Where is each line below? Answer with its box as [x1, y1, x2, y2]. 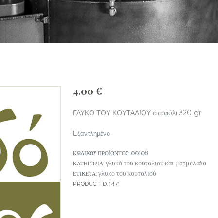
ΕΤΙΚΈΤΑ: [73, 170, 98, 177]
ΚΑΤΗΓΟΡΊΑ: [73, 160, 106, 167]
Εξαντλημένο [73, 130, 110, 138]
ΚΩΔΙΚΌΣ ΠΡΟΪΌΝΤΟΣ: [73, 149, 131, 157]
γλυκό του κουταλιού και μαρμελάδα [106, 158, 206, 169]
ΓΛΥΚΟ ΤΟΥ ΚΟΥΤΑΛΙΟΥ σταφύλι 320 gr [73, 109, 201, 118]
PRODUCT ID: [73, 180, 109, 187]
